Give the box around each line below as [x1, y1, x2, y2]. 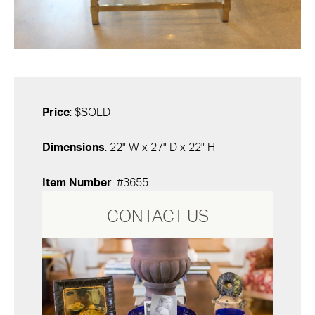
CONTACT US [106, 208, 209, 226]
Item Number [42, 176, 112, 188]
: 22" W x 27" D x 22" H [105, 141, 215, 153]
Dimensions [42, 141, 105, 153]
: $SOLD [70, 106, 110, 118]
